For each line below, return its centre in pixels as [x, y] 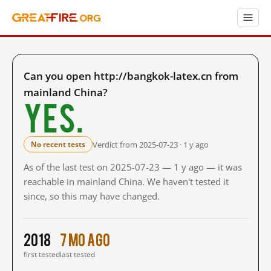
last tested [77, 254]
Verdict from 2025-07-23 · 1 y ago [151, 144]
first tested [42, 254]
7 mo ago [85, 239]
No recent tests [58, 144]
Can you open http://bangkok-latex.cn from [131, 76]
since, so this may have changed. [92, 196]
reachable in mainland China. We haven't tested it [126, 181]
